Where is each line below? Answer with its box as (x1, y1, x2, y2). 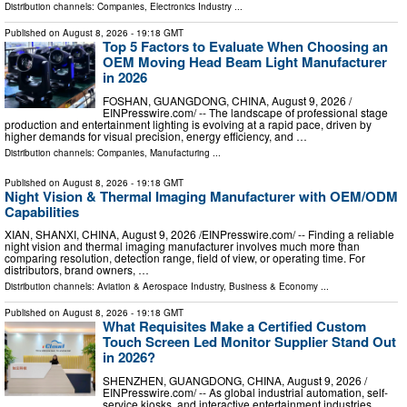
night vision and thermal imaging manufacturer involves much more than (5, 238, 360, 254)
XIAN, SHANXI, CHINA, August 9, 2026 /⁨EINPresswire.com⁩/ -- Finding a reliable (5, 226, 394, 243)
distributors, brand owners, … (5, 262, 149, 278)
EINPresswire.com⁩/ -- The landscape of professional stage (103, 104, 388, 120)
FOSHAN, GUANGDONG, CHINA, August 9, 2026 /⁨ (103, 92, 352, 108)
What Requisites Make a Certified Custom (103, 316, 366, 337)
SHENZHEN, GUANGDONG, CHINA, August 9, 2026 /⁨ (103, 372, 367, 388)
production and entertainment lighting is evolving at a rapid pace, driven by (5, 115, 372, 132)
